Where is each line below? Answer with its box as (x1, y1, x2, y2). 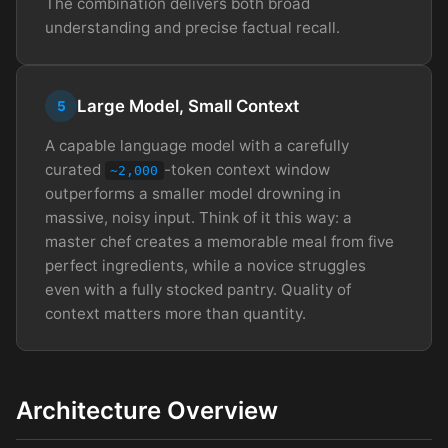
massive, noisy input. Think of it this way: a (45, 208, 352, 228)
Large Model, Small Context (77, 96, 299, 117)
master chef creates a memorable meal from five (45, 232, 394, 252)
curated (45, 160, 105, 180)
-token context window (163, 160, 330, 180)
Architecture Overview (16, 396, 278, 426)
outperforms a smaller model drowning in (45, 184, 341, 204)
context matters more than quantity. (45, 304, 306, 324)
